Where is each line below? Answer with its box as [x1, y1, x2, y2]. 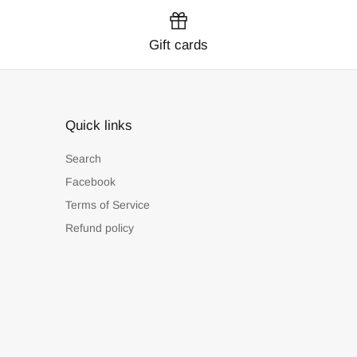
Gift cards [148, 37, 208, 53]
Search [65, 151, 101, 165]
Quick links [65, 117, 132, 133]
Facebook [65, 175, 116, 188]
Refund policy [65, 221, 134, 234]
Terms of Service [65, 198, 150, 211]
